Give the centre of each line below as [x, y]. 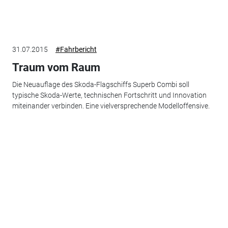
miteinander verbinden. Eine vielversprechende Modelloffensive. [111, 106]
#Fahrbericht [76, 49]
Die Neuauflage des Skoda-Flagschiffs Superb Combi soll [101, 85]
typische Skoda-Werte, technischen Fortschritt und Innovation [109, 95]
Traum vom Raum [56, 67]
